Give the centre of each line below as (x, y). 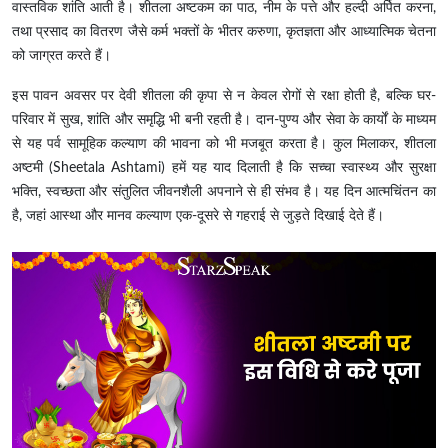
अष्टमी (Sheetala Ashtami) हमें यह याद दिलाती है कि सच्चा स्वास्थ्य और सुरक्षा (224, 168)
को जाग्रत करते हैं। (61, 56)
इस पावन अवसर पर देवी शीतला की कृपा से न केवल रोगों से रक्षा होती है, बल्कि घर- (224, 96)
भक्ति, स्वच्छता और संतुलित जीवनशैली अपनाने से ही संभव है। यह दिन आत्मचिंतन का (224, 192)
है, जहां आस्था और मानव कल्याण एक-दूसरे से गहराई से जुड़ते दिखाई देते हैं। (198, 216)
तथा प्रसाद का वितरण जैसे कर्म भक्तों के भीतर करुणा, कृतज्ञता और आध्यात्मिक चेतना (224, 32)
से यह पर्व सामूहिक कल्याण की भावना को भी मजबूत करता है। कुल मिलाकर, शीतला (224, 144)
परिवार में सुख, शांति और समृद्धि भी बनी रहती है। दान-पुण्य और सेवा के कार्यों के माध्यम (224, 120)
